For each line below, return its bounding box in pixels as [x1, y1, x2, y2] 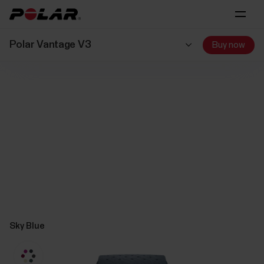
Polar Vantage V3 [9, 39, 91, 50]
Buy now [212, 40, 246, 49]
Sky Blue [9, 222, 45, 231]
